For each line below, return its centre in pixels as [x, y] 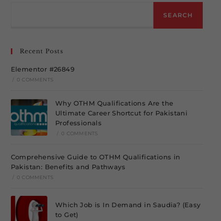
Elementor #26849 [43, 69]
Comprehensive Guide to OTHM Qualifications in [95, 157]
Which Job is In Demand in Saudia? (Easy [128, 205]
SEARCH [178, 15]
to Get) [67, 215]
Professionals [79, 123]
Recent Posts [41, 51]
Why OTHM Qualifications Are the [114, 103]
